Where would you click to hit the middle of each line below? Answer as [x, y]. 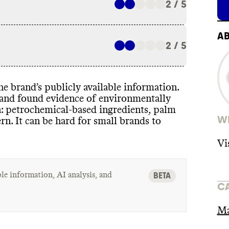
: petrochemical [35, 110]
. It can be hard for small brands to [86, 121]
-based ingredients [108, 110]
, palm [162, 110]
